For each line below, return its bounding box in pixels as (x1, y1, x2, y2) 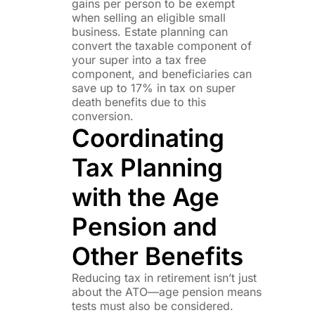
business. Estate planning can (71, 24, 228, 39)
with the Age (71, 181, 219, 212)
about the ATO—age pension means (71, 284, 262, 299)
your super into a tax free (71, 52, 206, 67)
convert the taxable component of (71, 38, 252, 53)
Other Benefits (71, 240, 243, 271)
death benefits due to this (71, 94, 206, 109)
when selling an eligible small (71, 10, 226, 25)
